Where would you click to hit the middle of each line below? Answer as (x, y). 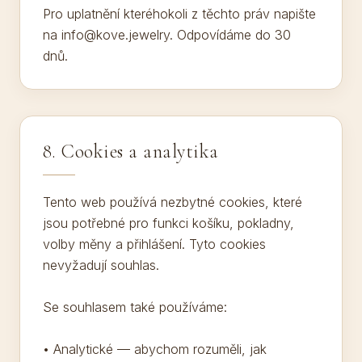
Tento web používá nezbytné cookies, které (173, 202)
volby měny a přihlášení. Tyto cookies (154, 244)
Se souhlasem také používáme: (135, 307)
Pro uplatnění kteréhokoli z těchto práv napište (179, 14)
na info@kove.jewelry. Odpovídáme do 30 (167, 35)
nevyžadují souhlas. (101, 265)
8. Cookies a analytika (131, 152)
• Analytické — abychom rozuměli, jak (155, 349)
